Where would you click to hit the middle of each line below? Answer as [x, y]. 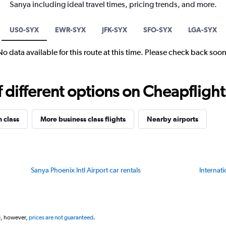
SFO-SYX [157, 30]
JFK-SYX [114, 30]
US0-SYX [24, 30]
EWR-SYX [70, 30]
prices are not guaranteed [61, 218]
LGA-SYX [202, 30]
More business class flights [83, 119]
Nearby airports [173, 119]
